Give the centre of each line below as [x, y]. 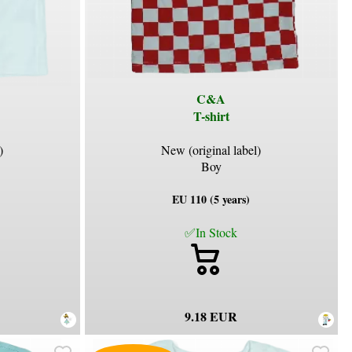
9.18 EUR [211, 316]
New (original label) [211, 149]
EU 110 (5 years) [211, 199]
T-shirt [211, 115]
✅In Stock [211, 232]
